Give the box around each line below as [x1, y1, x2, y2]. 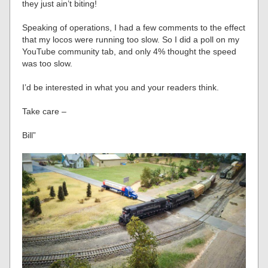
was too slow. [22, 59, 73, 68]
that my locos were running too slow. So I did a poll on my [22, 35, 240, 44]
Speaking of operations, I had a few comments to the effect [22, 23, 246, 32]
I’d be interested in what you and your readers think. [22, 83, 220, 92]
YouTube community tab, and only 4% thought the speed [22, 47, 237, 56]
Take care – [22, 106, 67, 116]
